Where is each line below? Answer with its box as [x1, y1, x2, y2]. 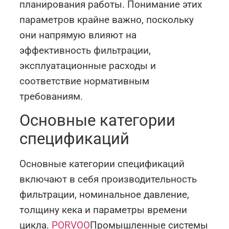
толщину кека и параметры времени [19, 204, 188, 216]
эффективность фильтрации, [19, 44, 151, 57]
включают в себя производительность [19, 173, 197, 186]
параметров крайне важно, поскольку [19, 14, 194, 26]
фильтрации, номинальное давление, [19, 189, 190, 201]
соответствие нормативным [19, 75, 150, 87]
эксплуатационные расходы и [19, 60, 156, 72]
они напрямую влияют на [19, 29, 137, 41]
